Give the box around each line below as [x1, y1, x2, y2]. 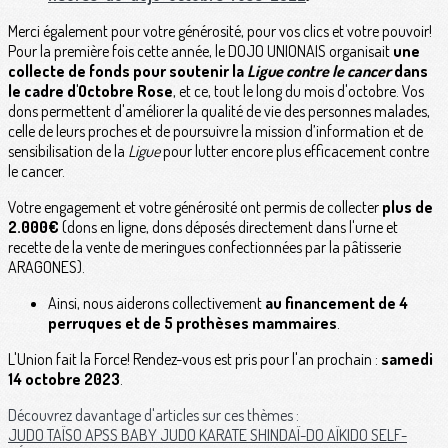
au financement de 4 [265, 293, 408, 314]
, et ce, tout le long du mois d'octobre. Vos [173, 81, 424, 102]
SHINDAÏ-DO [250, 425, 327, 446]
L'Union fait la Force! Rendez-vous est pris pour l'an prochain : [8, 349, 381, 370]
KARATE [199, 425, 250, 446]
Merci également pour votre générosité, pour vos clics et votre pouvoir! [8, 21, 432, 42]
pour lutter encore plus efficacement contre [160, 141, 429, 162]
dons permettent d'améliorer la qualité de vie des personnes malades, [8, 101, 430, 122]
